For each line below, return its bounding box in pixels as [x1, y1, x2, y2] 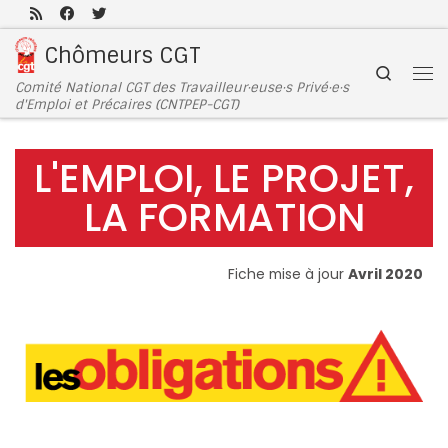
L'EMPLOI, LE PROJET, [34, 151, 414, 207]
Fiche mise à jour [228, 264, 348, 285]
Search [392, 62, 442, 82]
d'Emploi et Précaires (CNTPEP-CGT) [15, 96, 239, 113]
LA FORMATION [83, 190, 365, 246]
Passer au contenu [27, 19, 174, 39]
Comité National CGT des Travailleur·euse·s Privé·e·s [15, 79, 349, 96]
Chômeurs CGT [43, 40, 201, 70]
